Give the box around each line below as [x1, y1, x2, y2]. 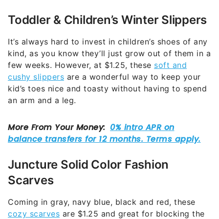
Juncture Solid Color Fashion [8, 157, 169, 172]
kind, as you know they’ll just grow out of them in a [8, 48, 211, 59]
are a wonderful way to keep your [64, 72, 201, 82]
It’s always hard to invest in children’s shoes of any [8, 37, 208, 47]
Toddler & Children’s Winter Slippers [8, 13, 207, 27]
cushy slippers [8, 72, 64, 82]
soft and [154, 60, 187, 70]
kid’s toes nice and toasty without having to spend [8, 84, 207, 94]
